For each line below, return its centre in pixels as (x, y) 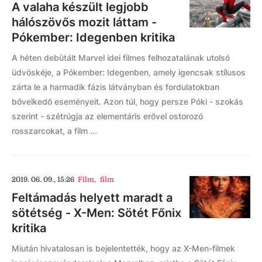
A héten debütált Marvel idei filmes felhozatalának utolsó (121, 58)
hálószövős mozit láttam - (84, 22)
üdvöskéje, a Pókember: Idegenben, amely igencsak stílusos (129, 72)
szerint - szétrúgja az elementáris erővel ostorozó (107, 116)
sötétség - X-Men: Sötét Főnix (96, 213)
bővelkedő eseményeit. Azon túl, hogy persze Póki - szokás (127, 101)
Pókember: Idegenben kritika (93, 37)
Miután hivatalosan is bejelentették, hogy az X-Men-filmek (123, 248)
